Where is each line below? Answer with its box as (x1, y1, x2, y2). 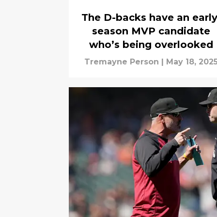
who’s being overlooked (89, 38, 213, 50)
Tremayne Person (84, 57, 159, 66)
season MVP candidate (92, 25, 210, 37)
